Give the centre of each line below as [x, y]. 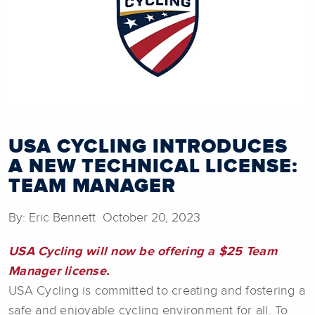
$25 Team [247, 252]
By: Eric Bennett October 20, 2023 [104, 218]
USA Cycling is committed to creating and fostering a [157, 291]
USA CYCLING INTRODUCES [148, 147]
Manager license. [59, 272]
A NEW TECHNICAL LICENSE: [153, 167]
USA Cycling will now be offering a [114, 252]
